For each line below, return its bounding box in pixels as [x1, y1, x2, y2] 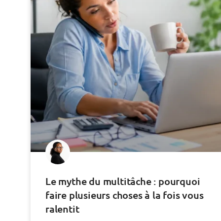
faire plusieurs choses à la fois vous [45, 188, 204, 201]
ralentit [45, 202, 79, 215]
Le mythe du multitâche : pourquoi [45, 174, 200, 187]
